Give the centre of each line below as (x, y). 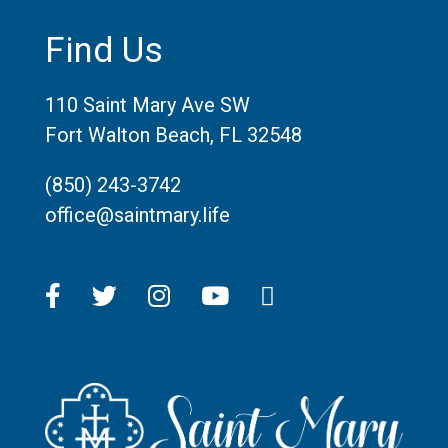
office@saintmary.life (137, 214)
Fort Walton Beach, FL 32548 (173, 134)
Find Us (103, 50)
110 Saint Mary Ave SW (147, 104)
